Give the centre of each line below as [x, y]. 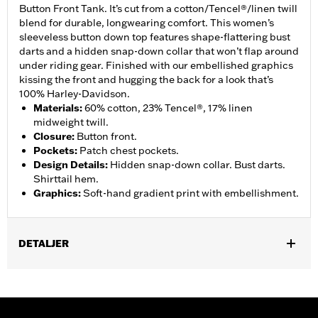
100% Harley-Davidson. [75, 94]
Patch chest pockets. [129, 151]
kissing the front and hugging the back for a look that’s [146, 80]
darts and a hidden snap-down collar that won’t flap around [159, 51]
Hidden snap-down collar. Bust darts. [198, 165]
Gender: [28, 279]
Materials [56, 108]
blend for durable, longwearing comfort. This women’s [147, 23]
